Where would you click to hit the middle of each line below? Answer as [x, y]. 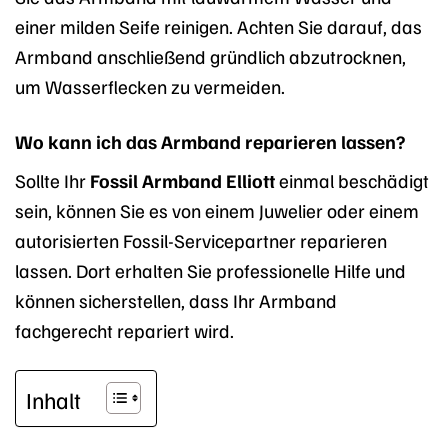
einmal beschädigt [352, 180]
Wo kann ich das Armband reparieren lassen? [210, 140]
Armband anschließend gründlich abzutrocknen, [210, 55]
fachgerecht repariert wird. [124, 330]
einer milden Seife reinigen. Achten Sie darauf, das [218, 25]
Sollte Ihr [52, 180]
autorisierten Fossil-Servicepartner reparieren [201, 240]
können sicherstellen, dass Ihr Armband [176, 300]
